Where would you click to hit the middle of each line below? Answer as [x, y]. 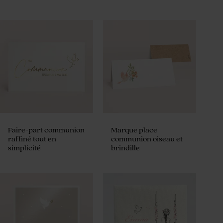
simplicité [24, 148]
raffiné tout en [32, 139]
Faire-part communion [46, 130]
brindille [126, 148]
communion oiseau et [147, 139]
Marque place [134, 130]
